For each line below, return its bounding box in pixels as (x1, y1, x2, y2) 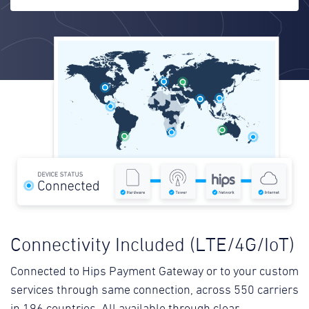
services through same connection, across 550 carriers (10, 283, 299, 297)
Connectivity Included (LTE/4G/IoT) (10, 235, 295, 255)
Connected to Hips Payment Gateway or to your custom (10, 265, 299, 278)
